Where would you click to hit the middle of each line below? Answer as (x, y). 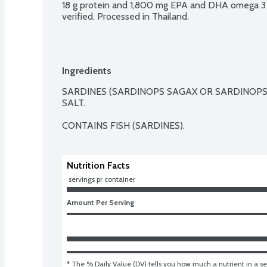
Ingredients (87, 70)
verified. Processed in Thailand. (125, 16)
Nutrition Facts (98, 165)
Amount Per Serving (101, 202)
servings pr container (102, 179)
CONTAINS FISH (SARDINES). (123, 125)
